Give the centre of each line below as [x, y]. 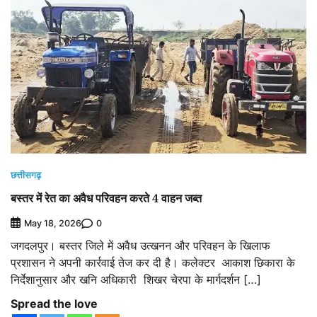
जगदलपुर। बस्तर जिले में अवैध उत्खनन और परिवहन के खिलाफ [140, 246]
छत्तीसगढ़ [26, 175]
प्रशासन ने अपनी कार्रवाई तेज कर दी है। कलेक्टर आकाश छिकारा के [153, 263]
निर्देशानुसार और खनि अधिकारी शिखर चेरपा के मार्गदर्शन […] [136, 280]
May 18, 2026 [53, 224]
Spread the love [54, 304]
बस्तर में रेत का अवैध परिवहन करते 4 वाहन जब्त [106, 198]
